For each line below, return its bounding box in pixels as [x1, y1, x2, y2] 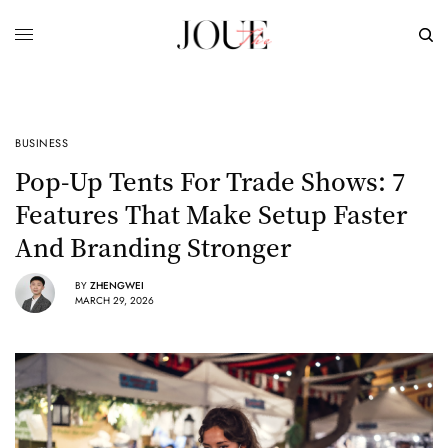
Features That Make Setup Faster [15, 196, 407, 231]
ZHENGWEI [90, 277, 144, 293]
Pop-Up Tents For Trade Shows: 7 [15, 163, 406, 198]
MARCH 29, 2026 [75, 292, 154, 308]
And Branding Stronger [15, 229, 291, 264]
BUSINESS [15, 135, 69, 151]
